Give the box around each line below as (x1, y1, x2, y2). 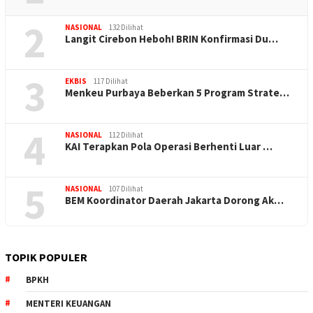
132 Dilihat (109, 22, 143, 32)
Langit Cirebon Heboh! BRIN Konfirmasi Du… (65, 31, 278, 45)
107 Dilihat (109, 183, 143, 194)
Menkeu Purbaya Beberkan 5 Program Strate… (65, 85, 289, 99)
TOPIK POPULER (5, 249, 87, 264)
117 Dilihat (94, 75, 128, 86)
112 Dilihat (109, 129, 143, 140)
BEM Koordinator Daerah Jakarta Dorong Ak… (65, 193, 284, 207)
